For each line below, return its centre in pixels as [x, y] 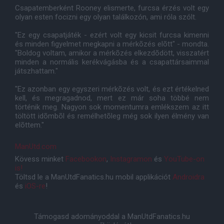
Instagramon [131, 159]
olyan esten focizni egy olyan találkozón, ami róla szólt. [106, 17]
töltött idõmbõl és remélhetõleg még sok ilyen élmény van [112, 116]
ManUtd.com [36, 146]
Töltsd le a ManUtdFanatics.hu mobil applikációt [94, 177]
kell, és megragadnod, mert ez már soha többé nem [112, 98]
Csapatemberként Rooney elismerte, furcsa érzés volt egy [112, 8]
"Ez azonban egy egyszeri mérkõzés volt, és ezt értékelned [112, 89]
